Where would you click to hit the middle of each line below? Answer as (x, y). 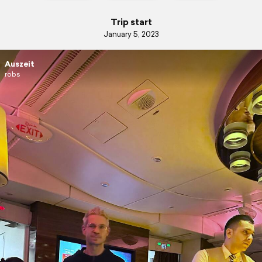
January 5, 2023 (131, 34)
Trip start (131, 22)
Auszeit (19, 64)
